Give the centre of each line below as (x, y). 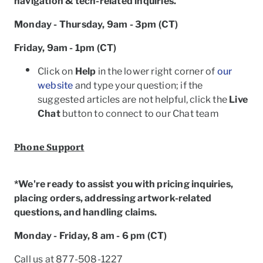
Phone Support (49, 147)
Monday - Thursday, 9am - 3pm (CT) (96, 24)
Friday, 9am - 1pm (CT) (65, 48)
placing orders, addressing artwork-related (113, 198)
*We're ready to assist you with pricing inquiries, (124, 184)
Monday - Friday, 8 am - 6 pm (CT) (91, 236)
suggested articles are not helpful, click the (134, 100)
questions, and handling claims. (86, 212)
